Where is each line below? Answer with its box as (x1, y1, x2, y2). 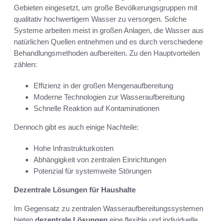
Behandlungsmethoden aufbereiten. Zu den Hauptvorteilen (14, 48, 200, 57)
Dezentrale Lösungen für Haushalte (14, 185, 136, 194)
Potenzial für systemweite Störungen (34, 166, 151, 175)
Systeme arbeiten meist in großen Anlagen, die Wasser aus (14, 26, 204, 35)
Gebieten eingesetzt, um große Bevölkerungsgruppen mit (14, 3, 197, 12)
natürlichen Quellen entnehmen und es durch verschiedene (14, 37, 203, 46)
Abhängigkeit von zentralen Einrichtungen (34, 155, 166, 164)
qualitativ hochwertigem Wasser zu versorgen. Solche (14, 14, 186, 23)
